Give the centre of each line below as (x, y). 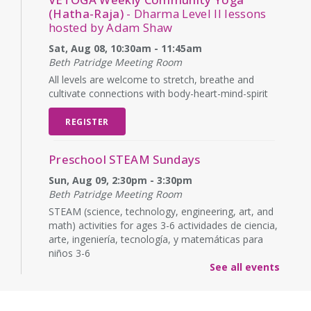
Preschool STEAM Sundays (125, 159)
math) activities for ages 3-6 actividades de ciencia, (163, 225)
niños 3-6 (69, 253)
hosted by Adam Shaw (111, 27)
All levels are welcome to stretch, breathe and (151, 79)
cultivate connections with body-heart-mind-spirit (158, 93)
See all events (245, 267)
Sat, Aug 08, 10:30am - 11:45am (125, 48)
